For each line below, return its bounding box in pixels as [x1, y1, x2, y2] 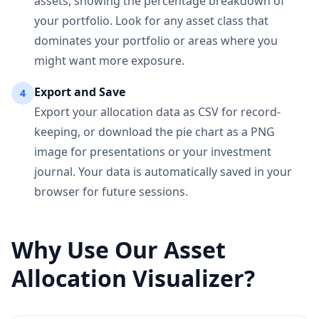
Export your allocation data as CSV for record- [34, 104, 281, 120]
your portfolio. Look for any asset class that [34, 13, 268, 28]
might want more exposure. [34, 53, 184, 68]
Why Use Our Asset [11, 234, 226, 265]
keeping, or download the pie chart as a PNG [34, 124, 275, 140]
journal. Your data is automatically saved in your [34, 164, 292, 179]
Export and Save [34, 84, 125, 100]
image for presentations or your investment [34, 144, 271, 159]
